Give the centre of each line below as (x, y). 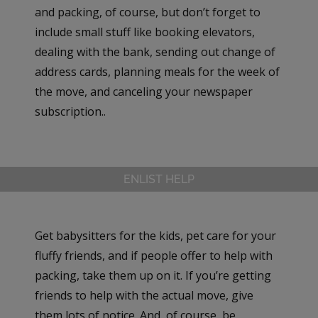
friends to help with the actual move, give (144, 295)
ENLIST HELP (159, 179)
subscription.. (71, 111)
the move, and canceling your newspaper (144, 91)
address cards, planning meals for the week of (158, 71)
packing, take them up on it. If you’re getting (153, 275)
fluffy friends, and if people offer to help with (154, 255)
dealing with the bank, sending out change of (155, 51)
